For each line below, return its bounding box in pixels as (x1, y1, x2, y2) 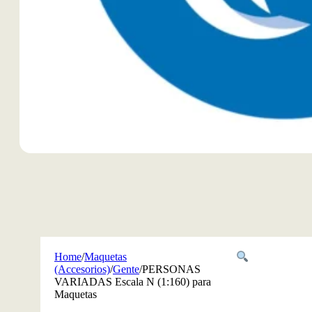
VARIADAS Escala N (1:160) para (54, 276, 211, 288)
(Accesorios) (54, 263, 110, 275)
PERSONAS (142, 263, 201, 275)
